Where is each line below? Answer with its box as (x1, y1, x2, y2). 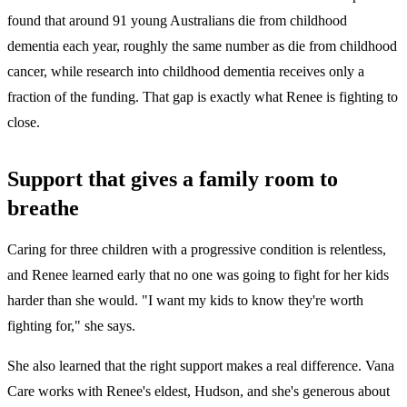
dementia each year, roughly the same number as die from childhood (7, 37, 397, 54)
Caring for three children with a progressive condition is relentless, (7, 241, 386, 257)
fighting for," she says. (7, 317, 135, 333)
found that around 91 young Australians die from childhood (7, 12, 347, 28)
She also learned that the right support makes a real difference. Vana (7, 357, 394, 373)
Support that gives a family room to (7, 166, 338, 191)
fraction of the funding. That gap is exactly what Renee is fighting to (7, 88, 398, 104)
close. (7, 114, 40, 130)
